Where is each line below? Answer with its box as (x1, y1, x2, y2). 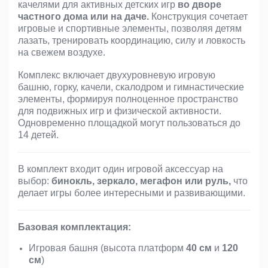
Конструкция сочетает (149, 11, 248, 22)
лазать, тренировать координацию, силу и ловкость (18, 35, 245, 45)
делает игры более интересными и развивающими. (18, 188, 245, 198)
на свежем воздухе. (18, 47, 108, 57)
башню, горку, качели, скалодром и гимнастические (18, 82, 244, 92)
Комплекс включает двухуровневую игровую (18, 70, 215, 80)
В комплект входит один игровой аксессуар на (18, 164, 223, 174)
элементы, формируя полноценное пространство (18, 94, 238, 104)
